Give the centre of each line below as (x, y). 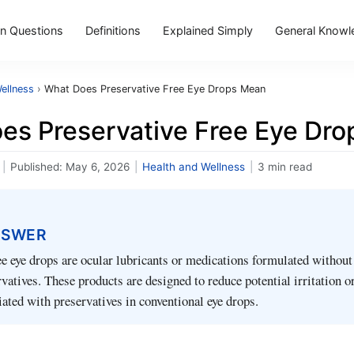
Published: (38, 167)
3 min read (285, 167)
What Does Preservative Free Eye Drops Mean (155, 89)
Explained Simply (207, 30)
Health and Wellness (194, 167)
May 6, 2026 (98, 167)
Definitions (113, 30)
